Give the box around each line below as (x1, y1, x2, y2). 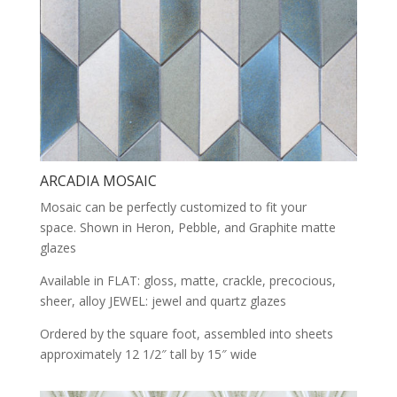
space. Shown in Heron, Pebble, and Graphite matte (39, 219, 336, 237)
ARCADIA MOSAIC (39, 171, 157, 191)
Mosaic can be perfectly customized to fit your (39, 198, 307, 216)
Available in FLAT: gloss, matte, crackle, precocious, (39, 272, 336, 290)
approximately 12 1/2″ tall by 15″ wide (39, 346, 257, 363)
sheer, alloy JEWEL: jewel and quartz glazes (39, 292, 290, 310)
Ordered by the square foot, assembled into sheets (39, 325, 333, 343)
